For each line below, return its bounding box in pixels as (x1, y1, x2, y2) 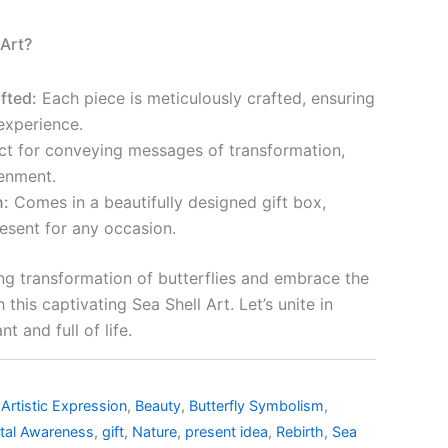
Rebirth (276, 422, 324, 440)
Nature (132, 422, 177, 440)
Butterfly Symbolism (189, 396, 324, 414)
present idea (185, 422, 268, 440)
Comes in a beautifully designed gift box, (9, 191, 326, 212)
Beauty (135, 396, 181, 414)
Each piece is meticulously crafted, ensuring (37, 87, 375, 108)
